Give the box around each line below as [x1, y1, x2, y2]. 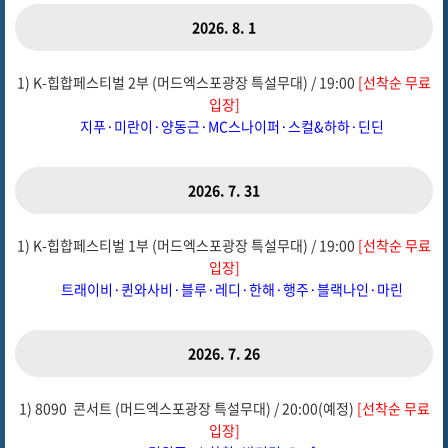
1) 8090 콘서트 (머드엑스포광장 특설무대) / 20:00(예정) [18, 398, 357, 418]
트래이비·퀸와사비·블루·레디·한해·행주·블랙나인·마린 [45, 279, 403, 299]
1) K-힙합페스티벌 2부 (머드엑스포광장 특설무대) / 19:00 [17, 72, 358, 92]
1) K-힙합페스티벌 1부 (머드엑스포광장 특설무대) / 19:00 [17, 235, 358, 255]
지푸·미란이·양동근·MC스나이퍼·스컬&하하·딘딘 [64, 116, 384, 136]
